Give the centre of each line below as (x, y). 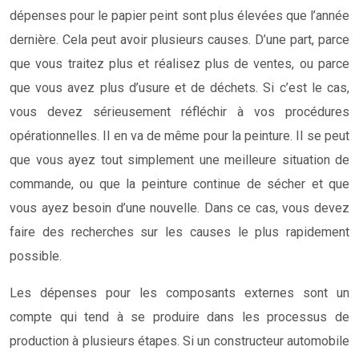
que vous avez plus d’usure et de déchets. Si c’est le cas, (179, 87)
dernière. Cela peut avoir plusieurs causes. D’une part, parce (179, 39)
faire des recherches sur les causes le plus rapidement (179, 232)
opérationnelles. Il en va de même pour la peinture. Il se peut (179, 135)
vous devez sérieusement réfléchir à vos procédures (179, 111)
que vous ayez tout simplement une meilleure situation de (179, 159)
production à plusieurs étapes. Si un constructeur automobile (179, 341)
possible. (36, 256)
